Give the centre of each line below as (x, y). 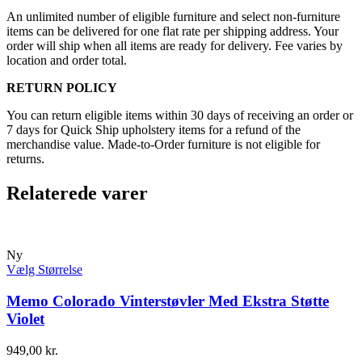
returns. (25, 159)
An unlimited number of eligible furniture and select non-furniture (173, 17)
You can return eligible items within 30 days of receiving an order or (180, 116)
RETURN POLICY (62, 88)
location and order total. (67, 61)
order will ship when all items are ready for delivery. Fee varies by (175, 46)
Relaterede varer (77, 194)
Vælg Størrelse (44, 270)
